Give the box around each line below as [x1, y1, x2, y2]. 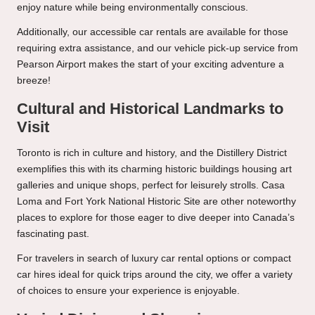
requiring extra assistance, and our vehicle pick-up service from [17, 42, 298, 53]
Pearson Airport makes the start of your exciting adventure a [17, 58, 284, 70]
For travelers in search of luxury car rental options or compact [17, 252, 291, 264]
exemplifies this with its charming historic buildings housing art [17, 163, 292, 174]
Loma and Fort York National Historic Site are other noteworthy [17, 195, 296, 207]
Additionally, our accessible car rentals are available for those [17, 26, 288, 37]
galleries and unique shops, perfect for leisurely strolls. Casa [17, 179, 285, 191]
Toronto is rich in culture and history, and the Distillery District [17, 147, 287, 158]
